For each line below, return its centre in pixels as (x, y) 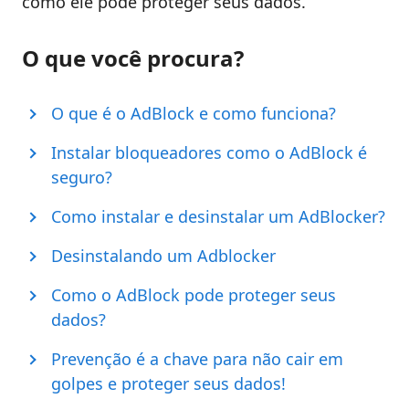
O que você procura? (133, 58)
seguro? (82, 178)
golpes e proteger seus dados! (168, 384)
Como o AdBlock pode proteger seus (194, 295)
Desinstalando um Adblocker (163, 256)
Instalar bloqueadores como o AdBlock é (209, 153)
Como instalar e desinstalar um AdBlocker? (218, 217)
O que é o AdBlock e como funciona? (196, 114)
